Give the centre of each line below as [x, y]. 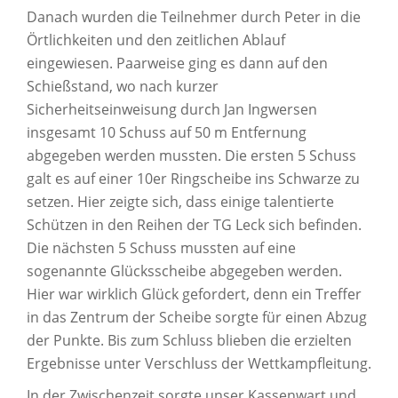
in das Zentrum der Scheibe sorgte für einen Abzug [197, 317]
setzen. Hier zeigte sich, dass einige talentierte [180, 202]
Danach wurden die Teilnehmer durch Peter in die [194, 17]
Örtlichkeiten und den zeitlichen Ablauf [156, 40]
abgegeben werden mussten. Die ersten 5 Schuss [191, 155]
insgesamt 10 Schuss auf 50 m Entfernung [167, 132]
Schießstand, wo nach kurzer [123, 86]
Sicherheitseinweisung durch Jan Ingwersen [172, 109]
